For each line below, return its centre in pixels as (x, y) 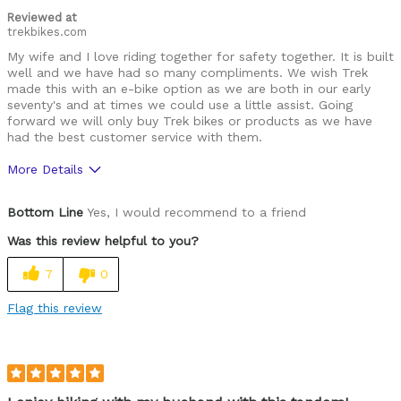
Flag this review (55, 307)
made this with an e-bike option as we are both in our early (189, 88)
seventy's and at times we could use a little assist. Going (180, 104)
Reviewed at (42, 17)
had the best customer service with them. (135, 137)
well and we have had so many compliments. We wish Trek (188, 72)
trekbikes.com (47, 31)
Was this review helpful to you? (103, 240)
